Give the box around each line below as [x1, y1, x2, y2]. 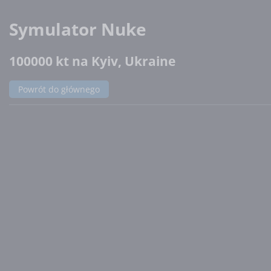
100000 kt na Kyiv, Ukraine [9, 52, 175, 70]
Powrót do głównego [18, 83, 100, 95]
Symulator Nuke [9, 17, 146, 41]
